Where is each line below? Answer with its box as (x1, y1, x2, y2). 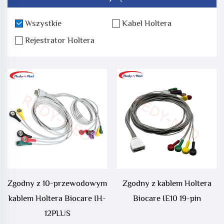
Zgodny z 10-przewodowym (7, 178, 107, 188)
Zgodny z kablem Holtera (122, 178, 211, 188)
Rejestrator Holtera (25, 35, 94, 45)
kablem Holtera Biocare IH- (8, 193, 106, 203)
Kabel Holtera (122, 18, 171, 28)
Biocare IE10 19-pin (132, 193, 201, 203)
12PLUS (44, 208, 70, 218)
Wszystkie (25, 18, 61, 28)
